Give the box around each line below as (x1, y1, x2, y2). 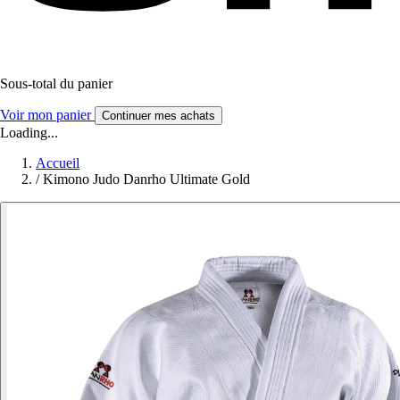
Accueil (36, 154, 79, 171)
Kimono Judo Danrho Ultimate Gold (43, 171, 250, 187)
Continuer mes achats (102, 108, 215, 122)
